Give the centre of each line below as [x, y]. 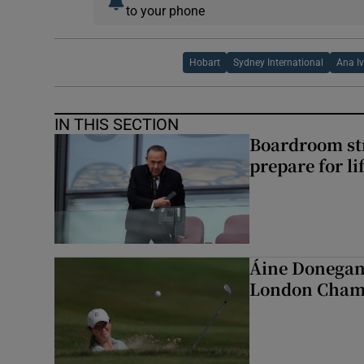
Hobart [205, 63]
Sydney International [279, 63]
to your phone [165, 11]
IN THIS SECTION [117, 125]
